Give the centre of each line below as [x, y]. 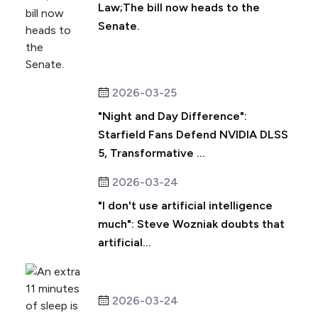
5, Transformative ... [152, 153]
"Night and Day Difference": [172, 116]
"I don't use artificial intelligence [185, 205]
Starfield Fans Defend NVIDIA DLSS [193, 135]
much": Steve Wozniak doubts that [191, 224]
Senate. [119, 26]
